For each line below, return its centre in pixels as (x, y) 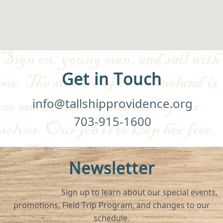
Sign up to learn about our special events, (111, 191)
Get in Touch (111, 78)
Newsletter (111, 167)
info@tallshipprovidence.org (112, 103)
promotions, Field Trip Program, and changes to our (111, 204)
